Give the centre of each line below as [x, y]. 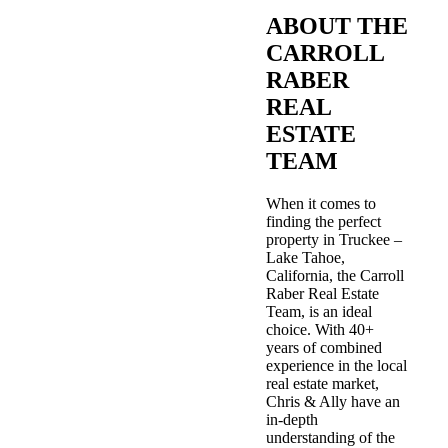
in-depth [291, 420]
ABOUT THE [336, 26]
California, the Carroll [334, 276]
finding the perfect [323, 222]
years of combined [323, 348]
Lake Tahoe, [305, 258]
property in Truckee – [333, 240]
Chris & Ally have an [332, 402]
